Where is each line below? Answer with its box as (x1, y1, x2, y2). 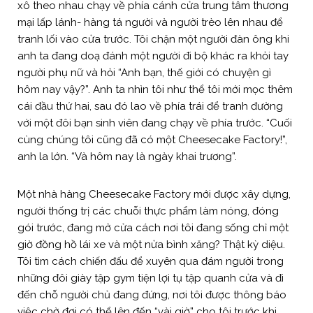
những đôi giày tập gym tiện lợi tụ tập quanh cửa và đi (17, 271, 284, 284)
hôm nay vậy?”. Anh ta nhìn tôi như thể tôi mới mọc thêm (17, 82, 293, 96)
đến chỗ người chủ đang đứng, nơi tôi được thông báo (17, 288, 286, 301)
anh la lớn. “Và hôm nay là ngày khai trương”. (17, 150, 240, 163)
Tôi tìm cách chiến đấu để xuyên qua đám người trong (17, 254, 284, 268)
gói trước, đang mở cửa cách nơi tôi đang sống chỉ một (17, 221, 289, 234)
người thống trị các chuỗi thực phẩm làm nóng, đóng (17, 204, 279, 217)
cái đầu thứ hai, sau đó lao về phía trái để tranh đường (17, 99, 283, 112)
